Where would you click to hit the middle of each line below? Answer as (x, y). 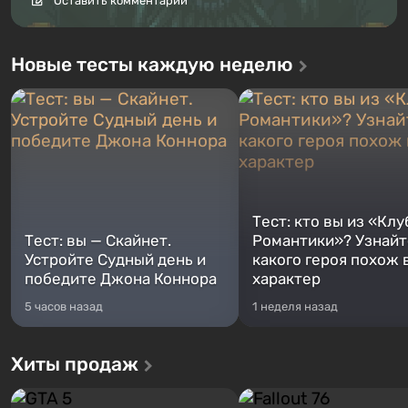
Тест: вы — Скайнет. (98, 241)
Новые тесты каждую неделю (152, 65)
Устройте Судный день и (115, 260)
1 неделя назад (295, 307)
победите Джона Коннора (121, 279)
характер (286, 279)
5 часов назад (64, 307)
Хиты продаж (75, 364)
